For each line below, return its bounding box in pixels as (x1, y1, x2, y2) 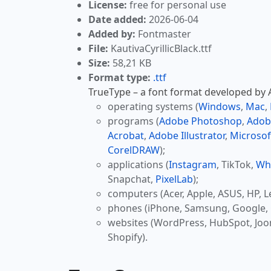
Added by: (88, 27, 135, 41)
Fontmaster (135, 27, 191, 41)
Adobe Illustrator (149, 129, 225, 143)
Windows (198, 100, 241, 114)
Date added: (88, 13, 146, 27)
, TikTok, (217, 158, 256, 172)
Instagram (169, 158, 217, 172)
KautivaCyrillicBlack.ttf (108, 42, 212, 56)
